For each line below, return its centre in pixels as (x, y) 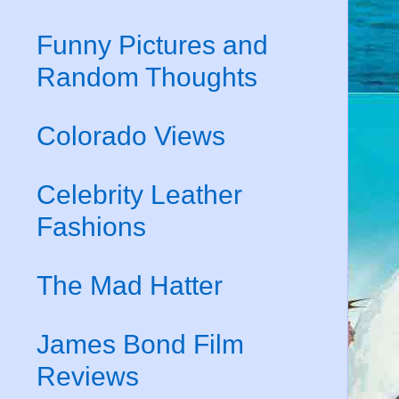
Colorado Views (131, 135)
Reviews (88, 376)
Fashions (91, 226)
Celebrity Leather (139, 194)
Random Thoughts (147, 77)
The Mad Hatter (130, 285)
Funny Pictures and (152, 45)
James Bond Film (140, 344)
